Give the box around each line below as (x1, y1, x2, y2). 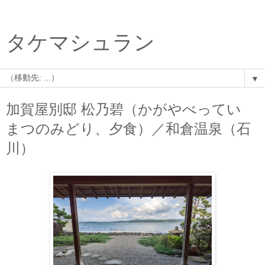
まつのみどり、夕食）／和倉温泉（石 (6, 121, 251, 137)
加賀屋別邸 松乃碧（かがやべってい (6, 101, 241, 117)
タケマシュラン (6, 31, 155, 54)
